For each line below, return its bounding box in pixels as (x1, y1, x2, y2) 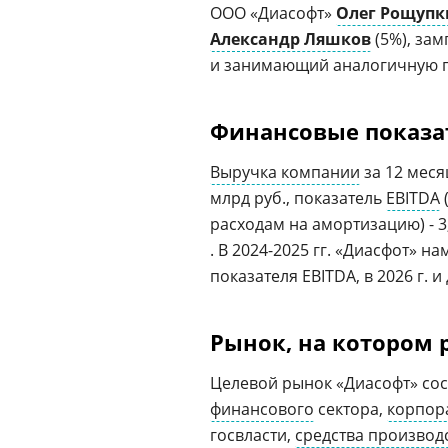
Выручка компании (210, 161, 360, 183)
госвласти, (210, 424, 295, 446)
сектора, (314, 398, 387, 420)
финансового (210, 398, 314, 420)
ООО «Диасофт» (210, 2, 336, 24)
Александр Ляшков (210, 28, 371, 50)
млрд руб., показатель (210, 187, 386, 209)
